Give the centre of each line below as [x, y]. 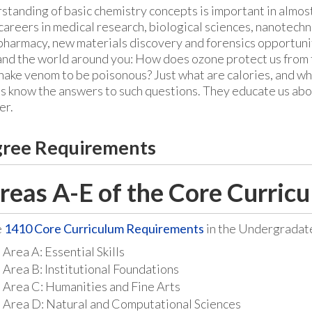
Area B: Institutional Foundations [92, 269]
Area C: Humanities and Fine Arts [92, 286]
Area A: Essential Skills [64, 251]
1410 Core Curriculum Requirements [104, 228]
